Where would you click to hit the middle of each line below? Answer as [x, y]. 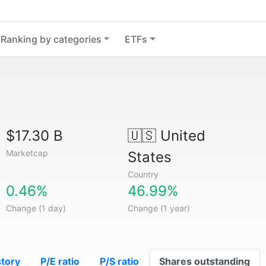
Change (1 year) [159, 208]
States [149, 157]
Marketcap [27, 153]
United [180, 136]
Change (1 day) [36, 208]
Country [143, 174]
